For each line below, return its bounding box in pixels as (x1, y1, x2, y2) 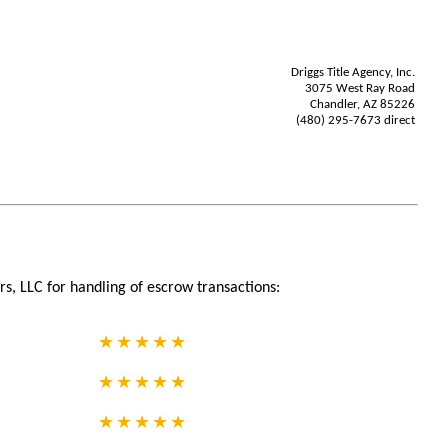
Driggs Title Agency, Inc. (291, 66, 415, 79)
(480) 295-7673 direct (296, 114, 415, 127)
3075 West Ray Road (305, 82, 415, 95)
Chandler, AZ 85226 (310, 98, 415, 111)
